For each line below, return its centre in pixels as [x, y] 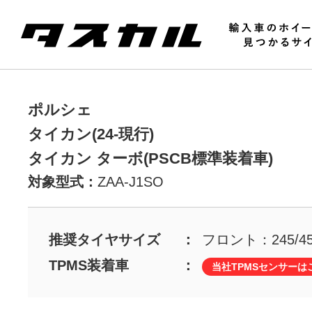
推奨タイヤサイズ [104, 240]
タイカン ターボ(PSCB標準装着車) [150, 158]
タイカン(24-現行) [91, 134]
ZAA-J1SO [131, 182]
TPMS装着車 [89, 265]
